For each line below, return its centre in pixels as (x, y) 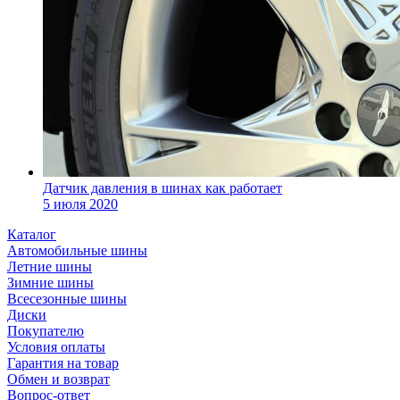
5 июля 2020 (80, 204)
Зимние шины (50, 282)
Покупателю (46, 330)
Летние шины (50, 266)
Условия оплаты (56, 346)
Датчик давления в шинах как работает (162, 187)
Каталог (32, 234)
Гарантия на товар (63, 362)
